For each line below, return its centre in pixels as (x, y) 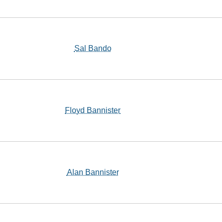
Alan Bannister (93, 172)
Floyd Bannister (93, 110)
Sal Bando (93, 48)
